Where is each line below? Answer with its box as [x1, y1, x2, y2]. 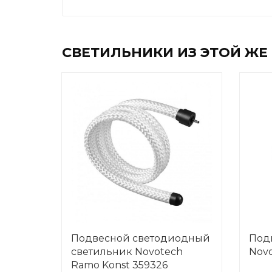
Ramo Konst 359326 [71, 259, 168, 271]
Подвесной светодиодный [71, 233, 210, 244]
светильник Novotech [71, 246, 183, 257]
